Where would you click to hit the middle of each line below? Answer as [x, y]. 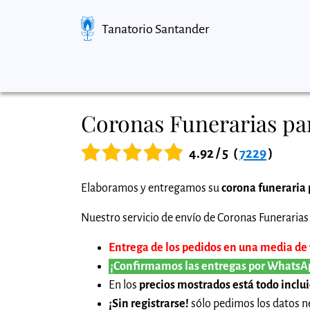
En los [124, 285]
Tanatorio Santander [156, 29]
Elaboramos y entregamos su [151, 188]
